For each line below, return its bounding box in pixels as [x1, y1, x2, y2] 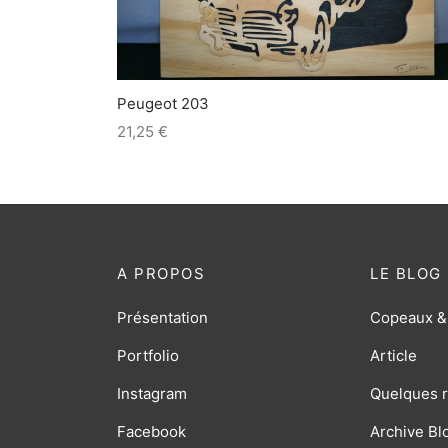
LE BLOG [370, 264, 442, 283]
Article [370, 345, 418, 365]
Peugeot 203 [117, 94, 209, 114]
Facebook [117, 421, 186, 441]
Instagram [117, 383, 187, 403]
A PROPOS [117, 264, 205, 283]
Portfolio [117, 345, 179, 365]
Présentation [117, 307, 208, 327]
